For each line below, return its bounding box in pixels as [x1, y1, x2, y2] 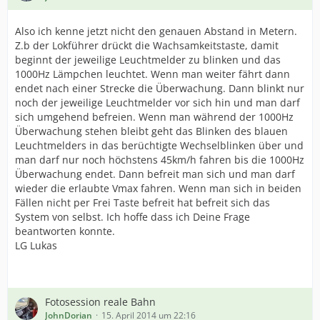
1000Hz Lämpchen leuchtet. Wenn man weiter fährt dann [15, 67, 290, 81]
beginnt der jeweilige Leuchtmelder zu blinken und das [15, 53, 281, 66]
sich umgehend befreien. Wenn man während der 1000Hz [15, 110, 294, 124]
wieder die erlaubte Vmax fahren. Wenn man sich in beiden [15, 181, 301, 195]
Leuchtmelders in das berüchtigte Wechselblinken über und [15, 139, 304, 152]
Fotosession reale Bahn [45, 295, 156, 309]
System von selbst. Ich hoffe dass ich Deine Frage [15, 210, 250, 224]
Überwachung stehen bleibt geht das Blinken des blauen [15, 124, 288, 138]
